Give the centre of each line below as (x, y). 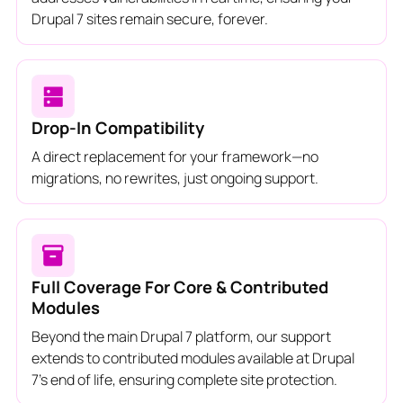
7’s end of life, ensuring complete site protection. (184, 379)
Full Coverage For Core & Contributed (179, 287)
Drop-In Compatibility (117, 127)
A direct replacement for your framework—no (175, 156)
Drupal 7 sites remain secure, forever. (149, 18)
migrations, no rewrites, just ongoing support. (175, 178)
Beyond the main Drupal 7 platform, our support (181, 336)
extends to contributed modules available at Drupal (193, 358)
